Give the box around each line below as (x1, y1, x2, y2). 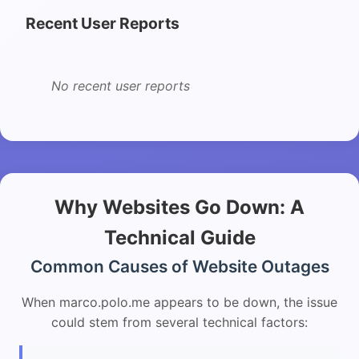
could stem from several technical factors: (51, 314, 308, 331)
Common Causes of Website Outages (30, 256, 329, 277)
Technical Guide (103, 226, 256, 250)
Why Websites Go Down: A (54, 196, 305, 220)
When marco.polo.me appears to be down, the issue (22, 294, 337, 311)
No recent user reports (51, 78, 190, 95)
